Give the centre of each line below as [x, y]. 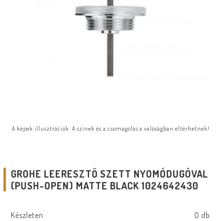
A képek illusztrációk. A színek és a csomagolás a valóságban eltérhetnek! [110, 129]
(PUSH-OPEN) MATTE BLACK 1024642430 [105, 185]
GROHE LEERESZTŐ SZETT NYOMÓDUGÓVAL [110, 174]
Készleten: [28, 215]
